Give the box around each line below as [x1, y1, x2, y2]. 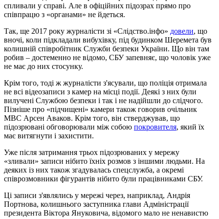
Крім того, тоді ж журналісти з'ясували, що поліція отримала [4, 78, 207, 87]
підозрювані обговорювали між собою [4, 122, 134, 131]
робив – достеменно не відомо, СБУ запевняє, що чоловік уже [4, 53, 211, 62]
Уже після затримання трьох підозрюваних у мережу [4, 148, 179, 156]
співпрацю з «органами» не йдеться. [4, 10, 125, 19]
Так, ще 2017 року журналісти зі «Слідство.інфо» [4, 26, 170, 35]
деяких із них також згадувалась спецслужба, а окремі [4, 165, 184, 174]
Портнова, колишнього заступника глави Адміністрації [4, 199, 189, 208]
